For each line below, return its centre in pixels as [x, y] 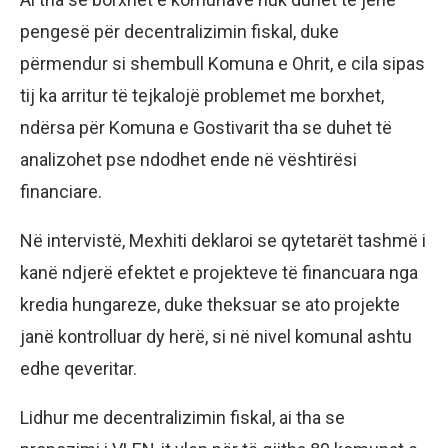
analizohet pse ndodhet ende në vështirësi [188, 160]
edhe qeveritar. [78, 369]
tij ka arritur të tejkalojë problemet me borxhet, [202, 96]
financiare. [61, 192]
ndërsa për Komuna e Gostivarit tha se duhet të [206, 128]
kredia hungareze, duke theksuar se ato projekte [210, 305]
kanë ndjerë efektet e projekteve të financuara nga [219, 273]
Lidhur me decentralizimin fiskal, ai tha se [182, 418]
